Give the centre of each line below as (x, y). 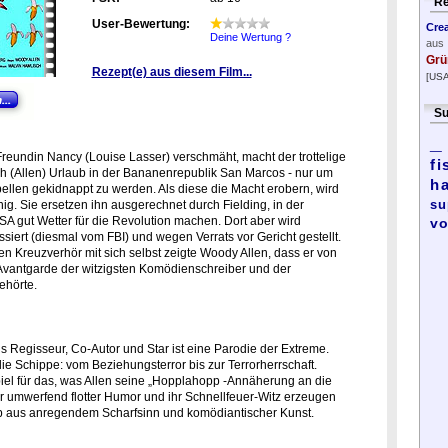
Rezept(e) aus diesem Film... (171, 72)
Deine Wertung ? (250, 37)
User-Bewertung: (140, 24)
